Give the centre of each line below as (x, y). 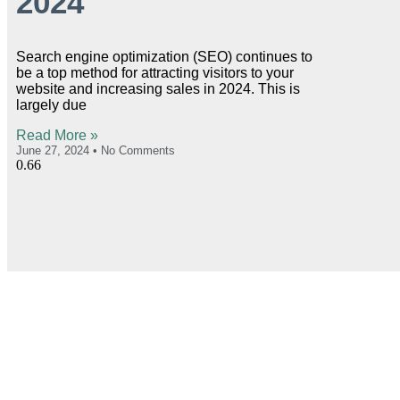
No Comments (136, 151)
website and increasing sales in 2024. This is (158, 89)
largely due (51, 105)
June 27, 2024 (54, 151)
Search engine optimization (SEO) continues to (164, 57)
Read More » (57, 136)
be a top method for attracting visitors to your (155, 73)
